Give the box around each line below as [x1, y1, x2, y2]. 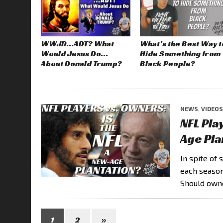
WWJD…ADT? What [41, 38, 114, 49]
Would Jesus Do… [41, 48, 108, 59]
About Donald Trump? [41, 58, 122, 69]
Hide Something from [140, 48, 222, 59]
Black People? [140, 58, 196, 69]
